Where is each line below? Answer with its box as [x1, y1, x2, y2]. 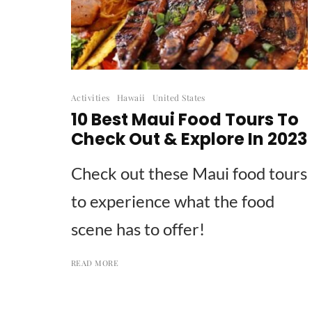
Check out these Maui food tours [71, 162, 307, 183]
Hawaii [116, 91, 146, 103]
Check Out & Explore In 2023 [71, 127, 307, 150]
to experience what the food [71, 190, 274, 211]
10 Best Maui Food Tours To [71, 107, 299, 131]
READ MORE [71, 257, 118, 268]
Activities [71, 91, 110, 103]
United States [152, 91, 205, 103]
